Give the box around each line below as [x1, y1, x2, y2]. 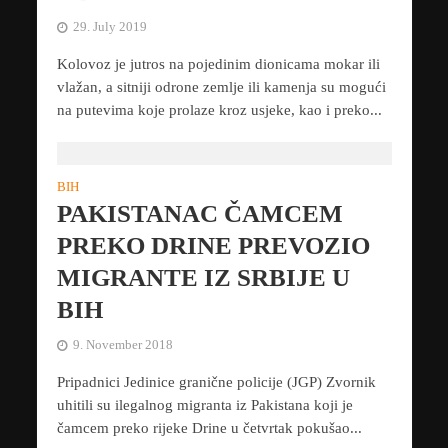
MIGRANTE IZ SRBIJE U [56, 264, 350, 292]
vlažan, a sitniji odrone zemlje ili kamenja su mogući [56, 79, 386, 96]
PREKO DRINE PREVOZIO [56, 232, 370, 260]
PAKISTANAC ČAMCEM [56, 200, 343, 228]
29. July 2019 [72, 20, 147, 35]
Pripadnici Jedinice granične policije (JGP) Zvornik [56, 374, 376, 391]
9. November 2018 [72, 338, 173, 353]
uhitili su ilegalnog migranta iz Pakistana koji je [56, 397, 353, 414]
